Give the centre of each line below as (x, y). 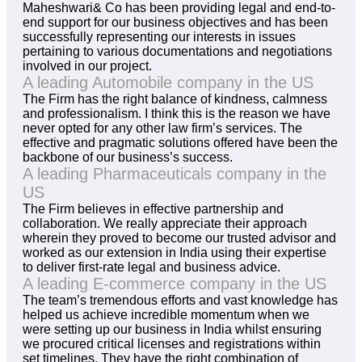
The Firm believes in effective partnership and (153, 209)
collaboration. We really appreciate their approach (165, 224)
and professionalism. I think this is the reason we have (177, 114)
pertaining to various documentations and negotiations (177, 52)
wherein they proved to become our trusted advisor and (179, 238)
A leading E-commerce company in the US (175, 284)
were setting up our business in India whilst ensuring (172, 330)
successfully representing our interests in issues (159, 37)
